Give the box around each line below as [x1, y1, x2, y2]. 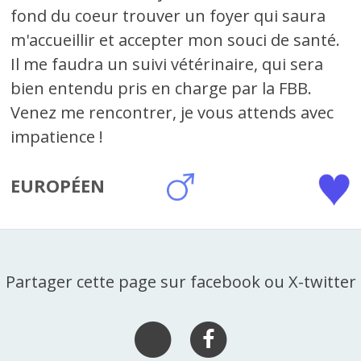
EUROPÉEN [10, 173, 106, 197]
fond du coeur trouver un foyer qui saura [10, 5, 326, 27]
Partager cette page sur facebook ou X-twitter [5, 271, 356, 293]
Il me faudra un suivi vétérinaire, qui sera [10, 53, 324, 75]
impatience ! [10, 126, 104, 147]
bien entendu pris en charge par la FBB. [10, 77, 313, 99]
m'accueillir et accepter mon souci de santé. [10, 29, 341, 51]
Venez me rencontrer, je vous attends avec [10, 102, 334, 123]
